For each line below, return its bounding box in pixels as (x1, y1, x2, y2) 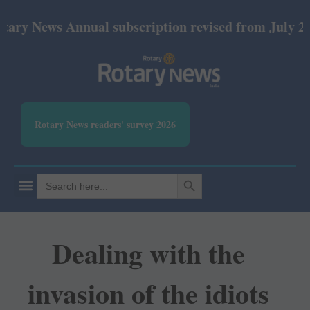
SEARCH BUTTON (176, 167, 212, 179)
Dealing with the (51, 232, 245, 274)
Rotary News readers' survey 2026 (35, 117, 176, 132)
